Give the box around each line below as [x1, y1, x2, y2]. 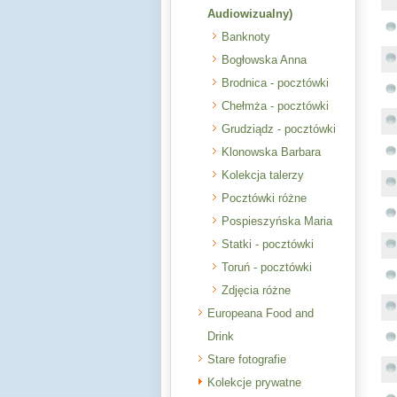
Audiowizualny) [207, 7, 292, 20]
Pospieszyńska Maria [222, 214, 332, 228]
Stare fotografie [207, 353, 286, 366]
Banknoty [222, 30, 270, 43]
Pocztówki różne [222, 191, 307, 205]
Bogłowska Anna [222, 53, 307, 66]
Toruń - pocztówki [222, 261, 312, 274]
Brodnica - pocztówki [222, 76, 329, 90]
